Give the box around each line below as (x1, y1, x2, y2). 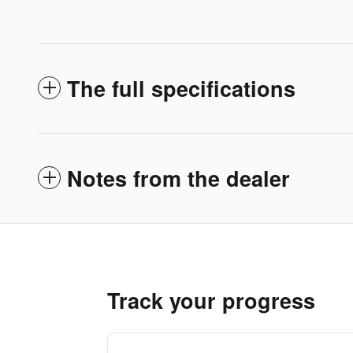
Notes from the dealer (67, 162, 290, 193)
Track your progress (107, 284, 315, 315)
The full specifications (67, 72, 295, 103)
